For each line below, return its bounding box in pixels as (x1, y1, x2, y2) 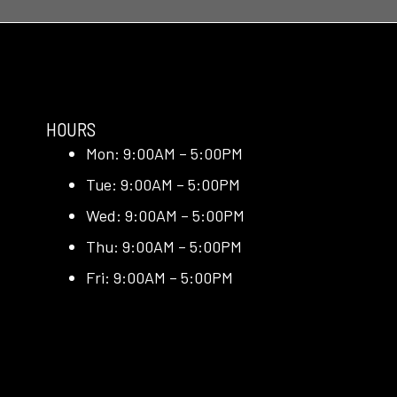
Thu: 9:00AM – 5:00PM (85, 236, 242, 256)
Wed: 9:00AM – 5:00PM (85, 205, 245, 225)
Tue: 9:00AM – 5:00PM (85, 174, 240, 194)
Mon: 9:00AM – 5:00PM (85, 143, 243, 163)
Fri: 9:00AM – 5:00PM (85, 267, 233, 287)
